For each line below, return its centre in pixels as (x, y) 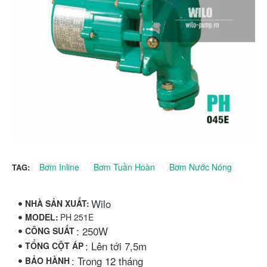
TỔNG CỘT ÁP (54, 246)
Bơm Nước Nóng (201, 167)
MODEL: (42, 217)
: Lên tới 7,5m (116, 246)
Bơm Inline (59, 167)
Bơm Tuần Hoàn (124, 167)
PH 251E (77, 217)
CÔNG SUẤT (50, 231)
